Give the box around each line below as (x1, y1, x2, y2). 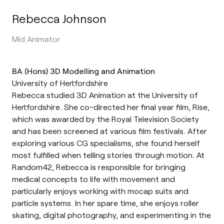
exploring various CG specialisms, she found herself (12, 138, 200, 148)
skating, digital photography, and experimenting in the (12, 210, 211, 220)
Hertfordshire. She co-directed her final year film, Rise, (12, 102, 209, 112)
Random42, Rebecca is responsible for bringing (12, 162, 185, 172)
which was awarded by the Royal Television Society (12, 114, 199, 124)
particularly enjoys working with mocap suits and (12, 186, 188, 196)
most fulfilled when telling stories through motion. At (12, 150, 204, 160)
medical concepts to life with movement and (12, 174, 175, 184)
